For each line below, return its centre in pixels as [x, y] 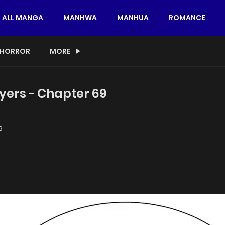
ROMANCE [187, 18]
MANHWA [80, 18]
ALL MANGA [23, 18]
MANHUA [133, 18]
